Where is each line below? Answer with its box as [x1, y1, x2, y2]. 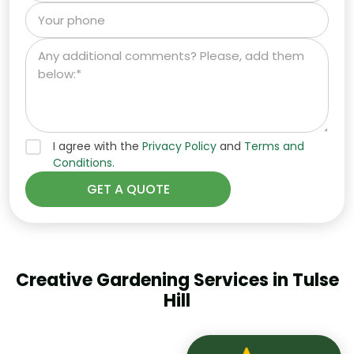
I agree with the [53, 137, 142, 154]
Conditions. [53, 154, 115, 171]
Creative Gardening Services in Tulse [15, 267, 339, 292]
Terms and [244, 137, 304, 154]
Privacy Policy [142, 137, 217, 154]
